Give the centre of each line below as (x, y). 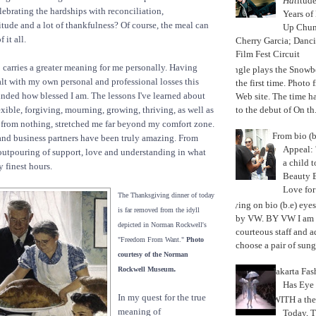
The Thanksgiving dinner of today (166, 195)
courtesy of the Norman (153, 255)
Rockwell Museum (146, 269)
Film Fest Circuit (268, 54)
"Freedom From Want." (152, 240)
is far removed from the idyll (159, 210)
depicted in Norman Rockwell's (162, 225)
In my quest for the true (162, 298)
